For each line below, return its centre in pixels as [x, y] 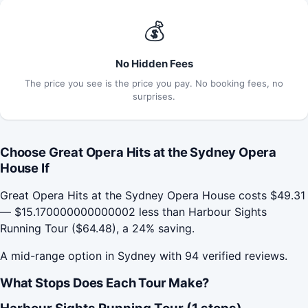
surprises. [154, 96]
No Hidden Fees [154, 63]
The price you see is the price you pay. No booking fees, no [154, 83]
